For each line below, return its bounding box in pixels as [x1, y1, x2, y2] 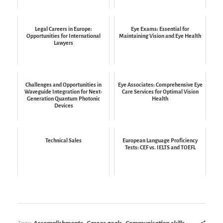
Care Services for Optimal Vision [121, 88, 199, 95]
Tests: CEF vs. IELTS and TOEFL [124, 144, 196, 150]
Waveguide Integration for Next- [24, 88, 103, 95]
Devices [54, 102, 73, 109]
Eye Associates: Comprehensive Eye [117, 81, 203, 88]
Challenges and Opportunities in [25, 81, 102, 88]
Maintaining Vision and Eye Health [119, 32, 201, 39]
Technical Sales [45, 137, 82, 143]
